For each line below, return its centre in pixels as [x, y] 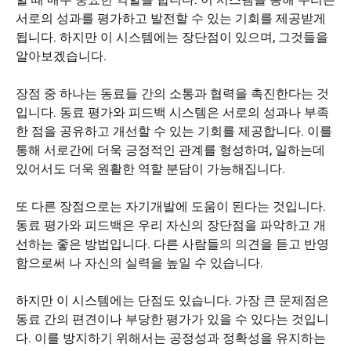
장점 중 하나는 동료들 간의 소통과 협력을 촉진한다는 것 [172, 93]
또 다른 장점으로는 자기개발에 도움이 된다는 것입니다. [171, 206]
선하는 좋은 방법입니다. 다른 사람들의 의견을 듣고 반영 [172, 243]
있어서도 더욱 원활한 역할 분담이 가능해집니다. [150, 168]
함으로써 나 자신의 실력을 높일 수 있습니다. [139, 262]
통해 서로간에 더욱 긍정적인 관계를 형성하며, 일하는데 [170, 149]
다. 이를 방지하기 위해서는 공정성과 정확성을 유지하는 [171, 337]
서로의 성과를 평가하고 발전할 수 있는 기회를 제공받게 [171, 18]
